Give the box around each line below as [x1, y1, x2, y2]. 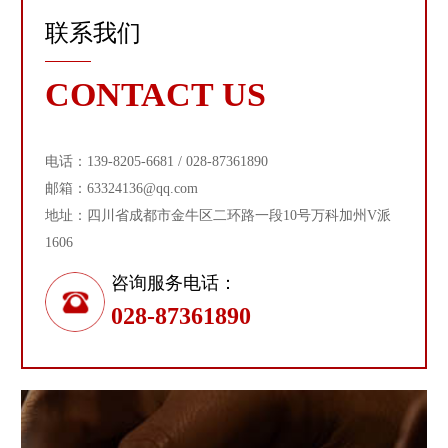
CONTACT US [44, 76, 266, 113]
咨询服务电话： [110, 273, 237, 293]
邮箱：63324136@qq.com [44, 181, 198, 196]
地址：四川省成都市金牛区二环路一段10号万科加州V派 [44, 208, 391, 223]
